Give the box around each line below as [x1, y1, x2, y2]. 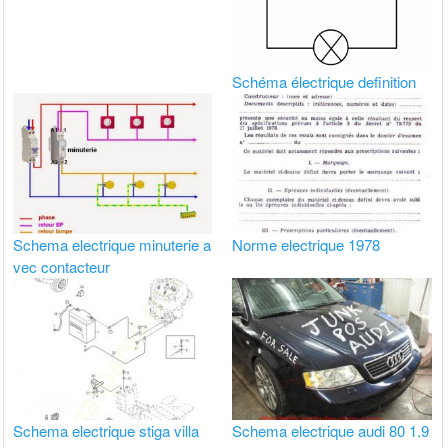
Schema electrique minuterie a [13, 234, 212, 256]
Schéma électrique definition [232, 71, 417, 93]
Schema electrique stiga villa [13, 419, 200, 441]
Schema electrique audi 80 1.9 [232, 419, 430, 441]
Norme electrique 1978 [232, 234, 381, 256]
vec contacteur [13, 256, 111, 278]
